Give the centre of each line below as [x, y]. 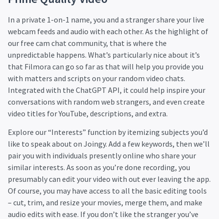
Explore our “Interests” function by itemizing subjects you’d [108, 132]
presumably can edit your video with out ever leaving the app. [109, 179]
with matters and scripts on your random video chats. [97, 78]
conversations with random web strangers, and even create [106, 101]
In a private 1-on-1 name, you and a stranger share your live [106, 19]
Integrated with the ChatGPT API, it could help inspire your [107, 90]
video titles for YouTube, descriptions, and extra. [88, 113]
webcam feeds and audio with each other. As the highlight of [108, 31]
